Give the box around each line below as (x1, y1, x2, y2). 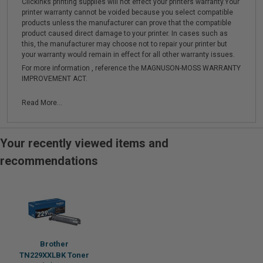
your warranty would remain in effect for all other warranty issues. (22, 50, 235, 59)
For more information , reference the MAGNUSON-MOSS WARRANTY (22, 64, 241, 72)
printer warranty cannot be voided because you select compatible (22, 8, 233, 16)
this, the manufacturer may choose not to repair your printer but (22, 40, 227, 48)
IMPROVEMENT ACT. (22, 75, 87, 83)
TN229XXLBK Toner (19, 251, 89, 259)
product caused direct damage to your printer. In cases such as (22, 29, 228, 38)
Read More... (22, 99, 62, 107)
